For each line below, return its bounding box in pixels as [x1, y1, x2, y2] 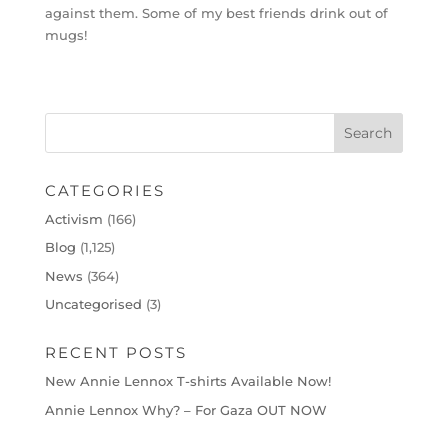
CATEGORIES [44, 180, 165, 200]
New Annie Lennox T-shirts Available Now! [44, 373, 331, 390]
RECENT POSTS [44, 343, 187, 363]
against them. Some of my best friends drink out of [44, 4, 388, 21]
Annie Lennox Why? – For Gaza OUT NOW [44, 401, 327, 418]
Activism [44, 210, 103, 227]
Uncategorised [44, 296, 142, 313]
